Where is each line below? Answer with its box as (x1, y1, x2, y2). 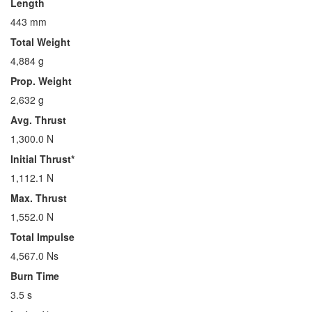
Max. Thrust (10, 191, 67, 205)
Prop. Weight (10, 74, 72, 88)
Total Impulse (10, 230, 75, 244)
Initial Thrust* (10, 152, 75, 166)
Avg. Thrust (10, 113, 66, 127)
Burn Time (10, 269, 59, 283)
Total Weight (10, 35, 70, 49)
